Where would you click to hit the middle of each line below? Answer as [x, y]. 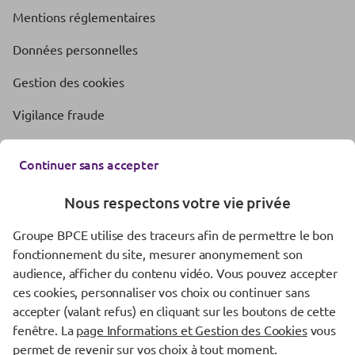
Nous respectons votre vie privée [177, 202]
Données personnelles [75, 49]
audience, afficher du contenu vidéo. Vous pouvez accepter [176, 273]
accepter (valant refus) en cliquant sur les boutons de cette [174, 311]
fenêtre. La [45, 330]
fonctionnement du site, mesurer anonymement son [158, 254]
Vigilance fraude [59, 114]
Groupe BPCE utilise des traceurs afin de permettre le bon [174, 235]
